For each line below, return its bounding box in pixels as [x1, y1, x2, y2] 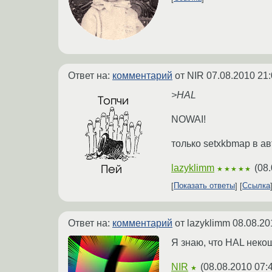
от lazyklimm [172, 217, 233, 228]
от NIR [172, 70, 206, 81]
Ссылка [242, 181, 270, 191]
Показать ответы [174, 181, 235, 191]
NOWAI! [171, 114, 206, 124]
